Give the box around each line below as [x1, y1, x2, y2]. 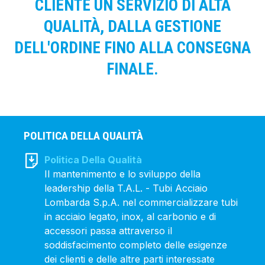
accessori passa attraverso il [44, 225, 173, 237]
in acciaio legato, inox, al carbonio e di [44, 211, 216, 222]
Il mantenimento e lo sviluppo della [44, 168, 201, 180]
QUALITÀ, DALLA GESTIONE [44, 17, 221, 36]
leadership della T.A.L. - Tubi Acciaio [44, 182, 208, 194]
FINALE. [106, 60, 159, 79]
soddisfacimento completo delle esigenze [44, 239, 228, 251]
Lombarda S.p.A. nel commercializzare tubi [44, 196, 238, 208]
